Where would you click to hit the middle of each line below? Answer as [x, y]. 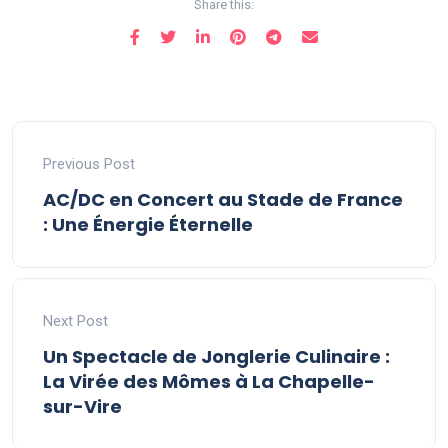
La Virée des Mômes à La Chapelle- [209, 381]
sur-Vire [82, 406]
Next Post [75, 321]
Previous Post [89, 164]
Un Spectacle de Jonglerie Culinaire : [216, 356]
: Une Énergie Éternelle [148, 224]
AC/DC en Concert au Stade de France [223, 199]
